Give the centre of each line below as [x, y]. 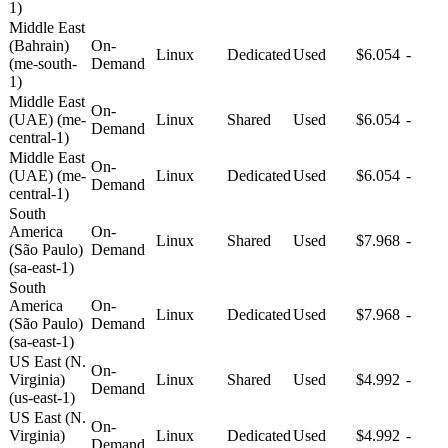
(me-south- [43, 63]
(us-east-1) [42, 397]
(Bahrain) [39, 45]
